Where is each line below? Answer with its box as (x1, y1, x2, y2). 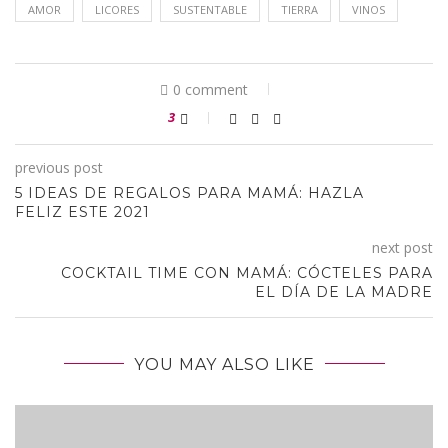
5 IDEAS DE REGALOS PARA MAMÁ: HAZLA (15, 183, 364, 202)
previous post (15, 157, 103, 177)
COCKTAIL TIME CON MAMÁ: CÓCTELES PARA (61, 263, 433, 282)
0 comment (172, 79, 248, 99)
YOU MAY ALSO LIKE (133, 354, 315, 374)
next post (372, 237, 433, 257)
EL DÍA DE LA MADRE (255, 282, 433, 301)
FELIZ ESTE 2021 (15, 202, 150, 221)
